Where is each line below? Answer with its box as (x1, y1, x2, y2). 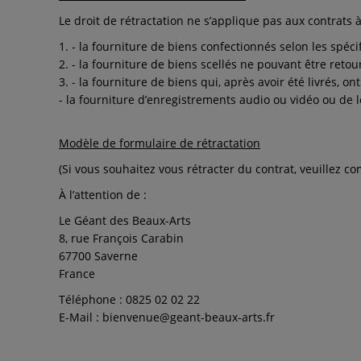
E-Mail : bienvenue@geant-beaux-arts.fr (59, 309, 275, 325)
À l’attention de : (59, 187, 147, 202)
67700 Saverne (59, 248, 138, 263)
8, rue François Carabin (59, 230, 184, 246)
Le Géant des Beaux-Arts (59, 213, 191, 228)
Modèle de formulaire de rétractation (59, 135, 260, 151)
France (59, 266, 95, 281)
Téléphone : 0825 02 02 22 (59, 292, 200, 307)
